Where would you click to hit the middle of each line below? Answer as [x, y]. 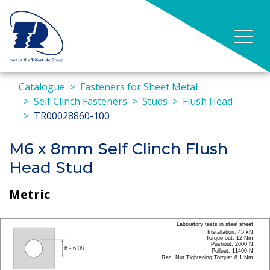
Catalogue [42, 87]
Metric [30, 194]
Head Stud [51, 168]
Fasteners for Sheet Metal [139, 87]
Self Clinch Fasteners [80, 101]
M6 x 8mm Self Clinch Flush [118, 149]
